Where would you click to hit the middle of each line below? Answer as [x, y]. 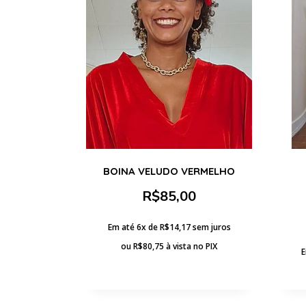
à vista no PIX [192, 246]
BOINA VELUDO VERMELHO [169, 171]
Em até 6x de [134, 227]
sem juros [211, 227]
